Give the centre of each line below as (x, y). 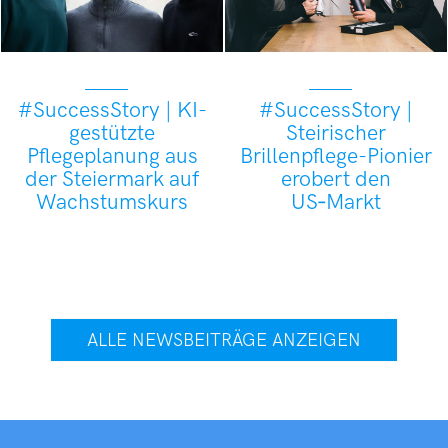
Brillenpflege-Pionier (336, 157)
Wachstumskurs (112, 203)
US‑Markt (336, 203)
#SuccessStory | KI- (112, 111)
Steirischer (336, 134)
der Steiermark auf (112, 180)
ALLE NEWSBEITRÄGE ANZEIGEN (224, 341)
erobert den (336, 180)
